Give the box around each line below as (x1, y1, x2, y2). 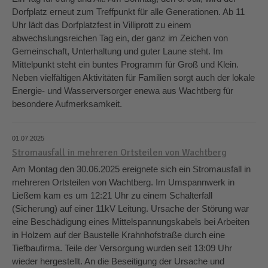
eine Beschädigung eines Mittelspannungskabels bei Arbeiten (12, 217, 249, 227)
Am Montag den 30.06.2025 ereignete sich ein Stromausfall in (12, 164, 251, 174)
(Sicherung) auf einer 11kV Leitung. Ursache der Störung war (12, 203, 249, 214)
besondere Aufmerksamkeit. (12, 99, 122, 109)
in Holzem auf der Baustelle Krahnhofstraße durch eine (12, 230, 225, 240)
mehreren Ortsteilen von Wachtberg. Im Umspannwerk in (12, 177, 234, 187)
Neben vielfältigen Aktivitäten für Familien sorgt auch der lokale (12, 72, 255, 83)
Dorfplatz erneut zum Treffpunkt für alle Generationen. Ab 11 (12, 7, 245, 17)
